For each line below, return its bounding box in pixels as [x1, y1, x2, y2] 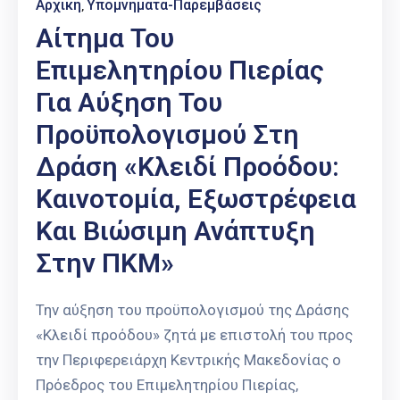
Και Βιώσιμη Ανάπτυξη [36, 215, 315, 247]
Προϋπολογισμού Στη [36, 119, 299, 151]
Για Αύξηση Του [36, 87, 222, 119]
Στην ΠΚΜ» [36, 247, 174, 279]
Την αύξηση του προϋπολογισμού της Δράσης [36, 301, 349, 320]
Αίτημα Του [36, 22, 174, 54]
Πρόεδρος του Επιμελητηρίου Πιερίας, [36, 376, 298, 395]
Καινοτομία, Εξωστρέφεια [36, 183, 356, 215]
